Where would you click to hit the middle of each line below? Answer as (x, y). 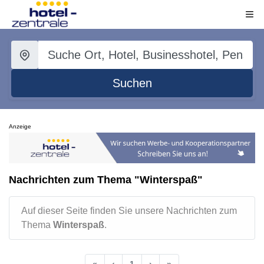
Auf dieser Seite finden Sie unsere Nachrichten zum (129, 210)
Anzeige (20, 126)
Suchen (132, 83)
